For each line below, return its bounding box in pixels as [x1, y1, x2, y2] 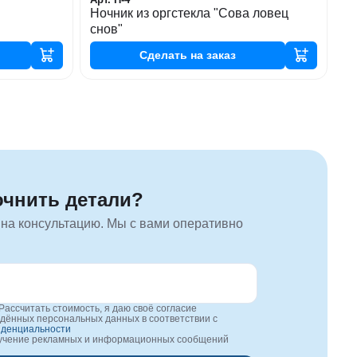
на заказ [186, 48, 236, 61]
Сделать [139, 48, 187, 61]
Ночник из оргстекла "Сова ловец [89, 6, 288, 20]
